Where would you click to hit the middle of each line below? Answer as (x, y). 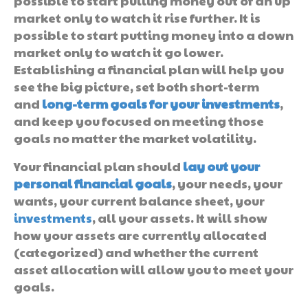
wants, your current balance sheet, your (139, 200)
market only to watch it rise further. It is (137, 17)
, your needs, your (227, 183)
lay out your (221, 166)
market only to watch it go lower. (119, 52)
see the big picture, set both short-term (136, 86)
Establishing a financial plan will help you (149, 69)
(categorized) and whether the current (136, 252)
